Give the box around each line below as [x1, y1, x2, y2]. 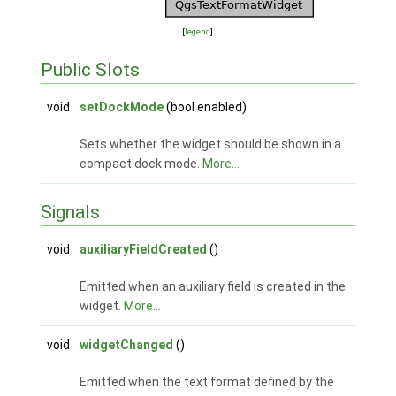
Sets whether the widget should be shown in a [79, 137, 341, 152]
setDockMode [79, 100, 164, 115]
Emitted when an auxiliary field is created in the [79, 279, 346, 294]
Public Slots [40, 59, 140, 81]
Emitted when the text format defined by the [79, 375, 334, 390]
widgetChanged [79, 338, 173, 353]
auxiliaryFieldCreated [79, 242, 207, 257]
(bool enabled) [163, 100, 247, 115]
